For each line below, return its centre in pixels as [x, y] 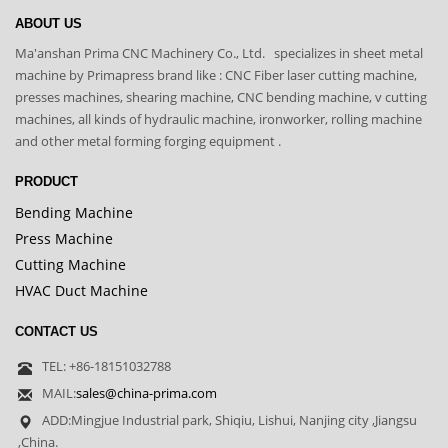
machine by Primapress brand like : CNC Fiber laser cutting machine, [216, 75]
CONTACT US [56, 332]
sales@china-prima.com [146, 393]
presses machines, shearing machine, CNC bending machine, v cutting [221, 97]
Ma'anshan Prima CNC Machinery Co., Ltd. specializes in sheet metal [219, 53]
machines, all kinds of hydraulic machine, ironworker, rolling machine [218, 119]
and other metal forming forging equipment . [148, 141]
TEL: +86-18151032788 [106, 366]
